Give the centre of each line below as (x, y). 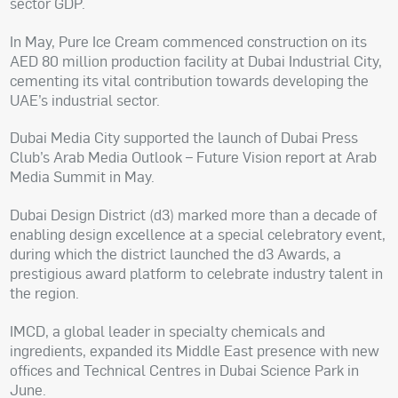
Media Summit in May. (83, 177)
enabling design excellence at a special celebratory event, (198, 235)
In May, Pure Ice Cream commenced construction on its (189, 41)
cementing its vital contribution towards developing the (190, 80)
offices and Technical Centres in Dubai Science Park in (185, 370)
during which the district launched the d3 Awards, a (176, 254)
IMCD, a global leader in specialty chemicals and (168, 330)
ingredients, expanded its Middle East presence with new (195, 350)
